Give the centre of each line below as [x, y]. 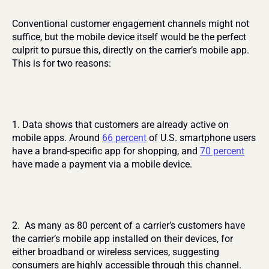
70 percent [222, 151]
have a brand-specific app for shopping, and [106, 151]
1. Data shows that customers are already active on [120, 125]
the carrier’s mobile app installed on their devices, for [122, 239]
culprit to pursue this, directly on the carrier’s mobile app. [131, 50]
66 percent [124, 138]
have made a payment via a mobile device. [102, 164]
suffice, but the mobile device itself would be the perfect [129, 37]
